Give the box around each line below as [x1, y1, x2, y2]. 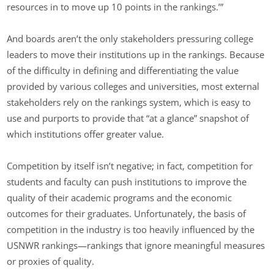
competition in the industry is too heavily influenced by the [7, 223, 255, 236]
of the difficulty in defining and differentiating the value [7, 64, 239, 77]
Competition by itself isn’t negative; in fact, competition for [7, 160, 253, 172]
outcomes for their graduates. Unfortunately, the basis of [7, 207, 246, 220]
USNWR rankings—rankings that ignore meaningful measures [7, 239, 265, 252]
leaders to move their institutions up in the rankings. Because [7, 48, 265, 61]
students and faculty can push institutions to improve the [7, 176, 247, 188]
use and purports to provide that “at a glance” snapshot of [7, 112, 250, 125]
